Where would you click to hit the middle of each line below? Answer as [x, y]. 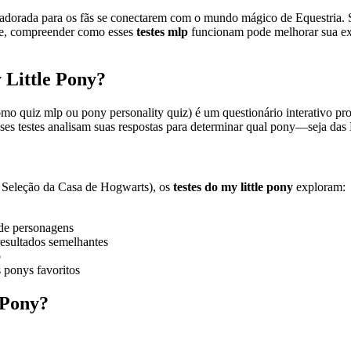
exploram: [319, 186]
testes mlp [162, 31]
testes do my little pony [233, 186]
